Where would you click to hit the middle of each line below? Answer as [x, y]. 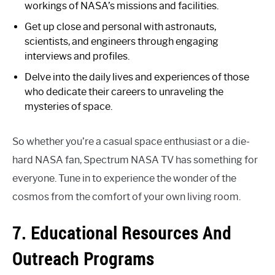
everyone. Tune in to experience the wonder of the [124, 178]
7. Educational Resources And [122, 233]
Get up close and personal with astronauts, [120, 26]
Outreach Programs [83, 258]
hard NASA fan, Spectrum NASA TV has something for [135, 160]
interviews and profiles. [77, 56]
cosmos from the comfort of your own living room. [126, 196]
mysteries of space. [68, 106]
